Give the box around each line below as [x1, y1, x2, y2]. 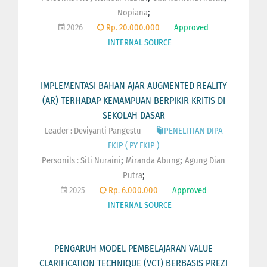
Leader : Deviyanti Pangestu [44, 125, 141, 136]
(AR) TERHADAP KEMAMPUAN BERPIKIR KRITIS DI [42, 94, 225, 106]
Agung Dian [185, 155, 225, 166]
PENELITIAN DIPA [163, 125, 223, 136]
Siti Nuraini [80, 155, 121, 166]
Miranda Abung [126, 155, 180, 166]
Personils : [42, 155, 80, 166]
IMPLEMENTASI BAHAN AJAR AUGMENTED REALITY [40, 79, 227, 91]
